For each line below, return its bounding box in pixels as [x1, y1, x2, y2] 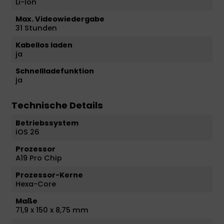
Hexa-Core [15, 178, 56, 189]
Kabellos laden [15, 39, 72, 50]
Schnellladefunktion [15, 65, 94, 76]
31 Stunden [15, 22, 57, 33]
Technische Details [11, 98, 103, 111]
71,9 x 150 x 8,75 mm [15, 204, 88, 215]
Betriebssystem [15, 117, 78, 128]
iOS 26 [15, 126, 39, 137]
